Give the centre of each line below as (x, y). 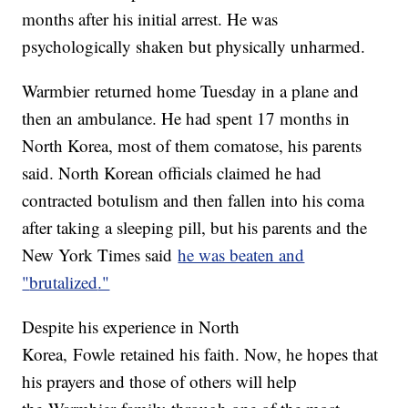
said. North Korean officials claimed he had (172, 173)
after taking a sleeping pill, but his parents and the (195, 228)
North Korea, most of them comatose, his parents (192, 146)
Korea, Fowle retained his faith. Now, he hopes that (200, 354)
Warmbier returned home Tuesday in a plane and (191, 91)
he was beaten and (241, 255)
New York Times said (100, 255)
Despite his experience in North (131, 327)
